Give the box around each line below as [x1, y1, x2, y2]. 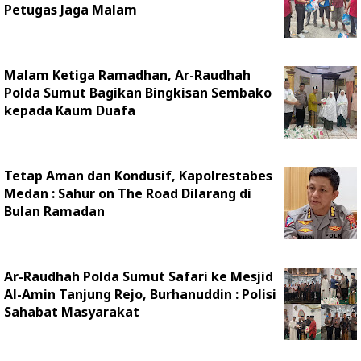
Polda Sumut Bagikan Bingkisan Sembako [4, 84, 272, 102]
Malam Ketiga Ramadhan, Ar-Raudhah [4, 66, 251, 84]
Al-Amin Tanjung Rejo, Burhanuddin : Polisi [4, 285, 276, 303]
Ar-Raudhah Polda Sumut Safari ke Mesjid [4, 268, 273, 285]
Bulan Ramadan [4, 202, 105, 220]
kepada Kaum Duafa [4, 102, 135, 119]
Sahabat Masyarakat [4, 303, 139, 321]
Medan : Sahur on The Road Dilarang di [4, 185, 251, 202]
